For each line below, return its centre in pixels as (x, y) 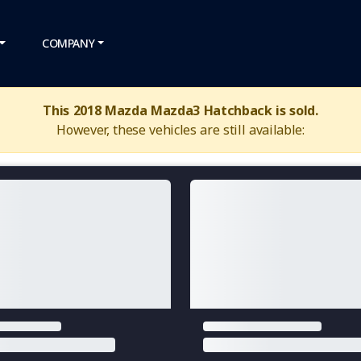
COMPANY (68, 43)
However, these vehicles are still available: (180, 130)
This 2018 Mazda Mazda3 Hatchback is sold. (180, 110)
